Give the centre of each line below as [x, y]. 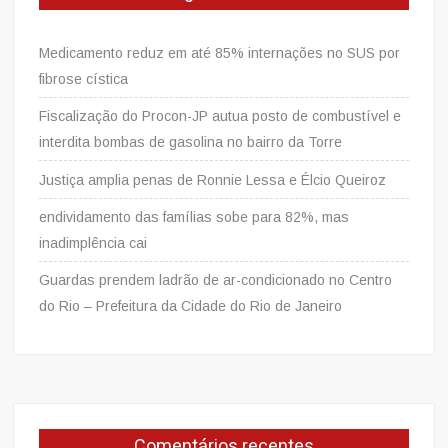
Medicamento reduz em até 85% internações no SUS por [220, 53]
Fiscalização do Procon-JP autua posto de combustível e [220, 116]
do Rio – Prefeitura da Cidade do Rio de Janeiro [191, 306]
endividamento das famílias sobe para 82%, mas [194, 217]
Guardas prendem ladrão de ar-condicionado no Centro [216, 280]
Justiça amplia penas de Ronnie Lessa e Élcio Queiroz [213, 180]
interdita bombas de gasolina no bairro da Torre [191, 142]
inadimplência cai [93, 243]
